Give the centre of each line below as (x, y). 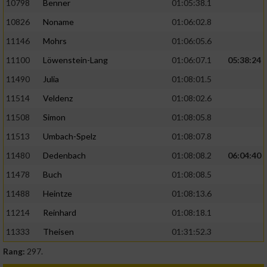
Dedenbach (64, 156)
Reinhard (60, 213)
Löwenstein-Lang (75, 60)
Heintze (58, 194)
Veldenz (58, 98)
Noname (58, 22)
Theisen (58, 232)
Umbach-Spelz (69, 136)
